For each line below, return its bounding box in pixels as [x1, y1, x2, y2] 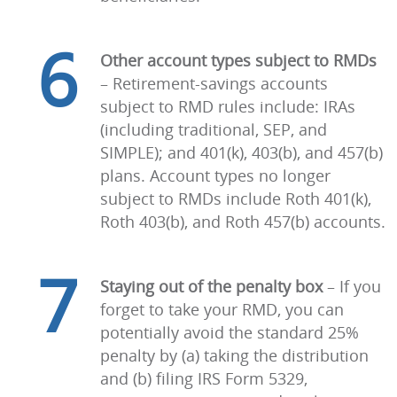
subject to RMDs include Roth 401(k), [100, 188, 371, 209]
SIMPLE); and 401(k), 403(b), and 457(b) [100, 142, 383, 163]
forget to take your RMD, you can [100, 299, 344, 320]
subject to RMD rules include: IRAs [100, 96, 355, 117]
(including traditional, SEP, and [100, 119, 327, 140]
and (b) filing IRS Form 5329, [100, 368, 307, 389]
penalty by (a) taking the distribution [100, 345, 369, 366]
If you [339, 276, 381, 297]
